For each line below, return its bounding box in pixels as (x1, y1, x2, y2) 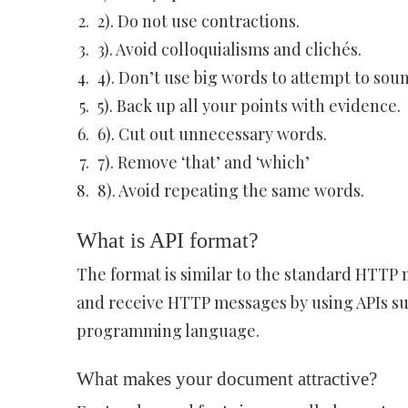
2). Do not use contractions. (97, 10, 300, 32)
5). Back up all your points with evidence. (97, 95, 401, 117)
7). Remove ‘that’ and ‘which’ (97, 151, 310, 173)
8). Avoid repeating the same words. (97, 179, 364, 201)
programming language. (76, 320, 260, 342)
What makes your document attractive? (76, 368, 377, 390)
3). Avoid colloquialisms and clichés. (97, 38, 362, 60)
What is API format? (76, 229, 259, 252)
